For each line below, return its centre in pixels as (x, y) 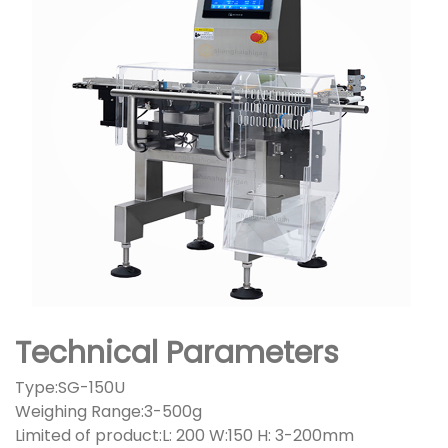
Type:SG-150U (70, 388)
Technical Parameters (177, 353)
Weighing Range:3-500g (108, 412)
